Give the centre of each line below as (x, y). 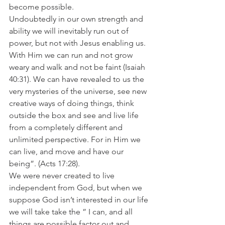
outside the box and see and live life (75, 115)
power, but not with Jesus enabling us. (78, 43)
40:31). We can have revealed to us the (78, 79)
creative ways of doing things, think (73, 103)
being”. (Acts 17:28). (46, 163)
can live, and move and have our (67, 151)
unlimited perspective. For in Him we (76, 139)
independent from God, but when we (77, 187)
